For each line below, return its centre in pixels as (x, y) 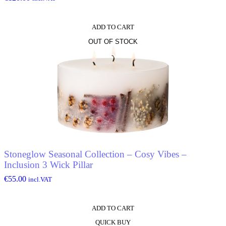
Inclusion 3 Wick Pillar (48, 165)
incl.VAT (40, 179)
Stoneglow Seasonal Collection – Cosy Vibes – (69, 154)
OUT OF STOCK (113, 41)
